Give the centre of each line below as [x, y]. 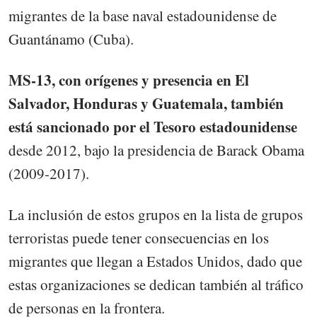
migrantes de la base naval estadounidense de [143, 15]
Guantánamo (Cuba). [71, 39]
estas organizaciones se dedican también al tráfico [156, 285]
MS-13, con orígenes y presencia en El [129, 80]
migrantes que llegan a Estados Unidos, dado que [155, 261]
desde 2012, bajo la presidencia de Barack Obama [156, 150]
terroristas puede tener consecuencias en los [139, 238]
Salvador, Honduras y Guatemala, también [146, 103]
